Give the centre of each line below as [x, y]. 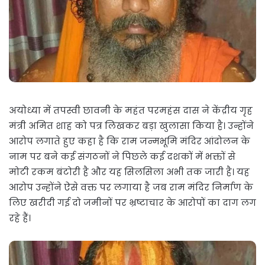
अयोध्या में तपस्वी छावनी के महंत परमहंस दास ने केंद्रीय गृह [131, 111]
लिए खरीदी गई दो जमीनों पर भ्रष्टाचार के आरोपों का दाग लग [132, 203]
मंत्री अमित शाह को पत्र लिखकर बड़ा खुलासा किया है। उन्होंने [131, 126]
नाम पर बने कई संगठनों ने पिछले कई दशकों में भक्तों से [122, 157]
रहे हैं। [20, 218]
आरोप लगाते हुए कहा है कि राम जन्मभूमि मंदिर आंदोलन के [130, 141]
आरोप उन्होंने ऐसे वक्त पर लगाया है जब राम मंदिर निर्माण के [131, 188]
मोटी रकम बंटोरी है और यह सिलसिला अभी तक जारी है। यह [129, 172]
